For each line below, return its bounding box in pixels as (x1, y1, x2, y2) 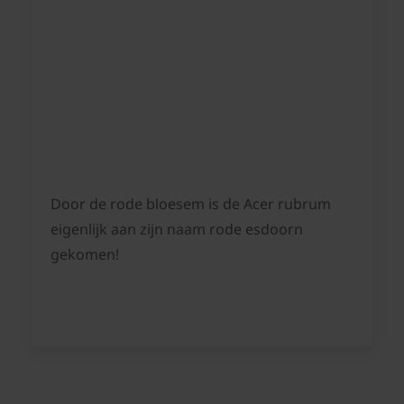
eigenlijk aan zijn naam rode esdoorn (50, 219, 303, 240)
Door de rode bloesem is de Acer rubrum (50, 194, 331, 215)
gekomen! (50, 244, 119, 265)
